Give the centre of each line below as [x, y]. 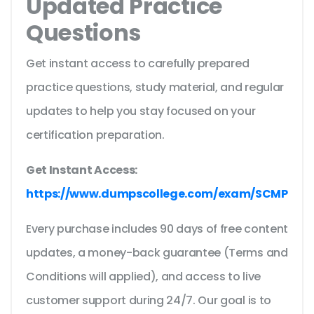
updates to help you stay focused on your [141, 111]
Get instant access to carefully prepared [138, 64]
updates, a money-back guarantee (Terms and [157, 253]
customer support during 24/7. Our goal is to [149, 301]
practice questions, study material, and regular [155, 88]
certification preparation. [97, 135]
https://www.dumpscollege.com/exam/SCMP [157, 194]
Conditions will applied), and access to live [143, 277]
